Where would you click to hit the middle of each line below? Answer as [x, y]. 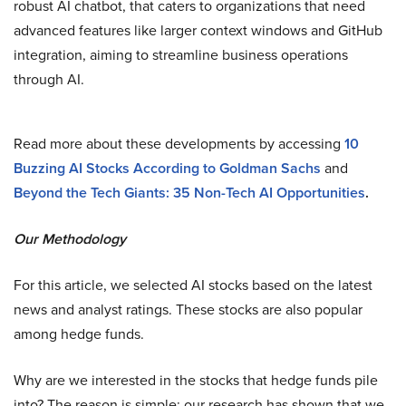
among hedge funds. [79, 334]
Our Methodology [70, 239]
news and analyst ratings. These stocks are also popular [188, 309]
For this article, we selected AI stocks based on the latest [193, 285]
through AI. [49, 79]
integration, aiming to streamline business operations [181, 55]
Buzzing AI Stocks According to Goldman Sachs [167, 168]
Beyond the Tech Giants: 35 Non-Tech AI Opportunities [189, 193]
